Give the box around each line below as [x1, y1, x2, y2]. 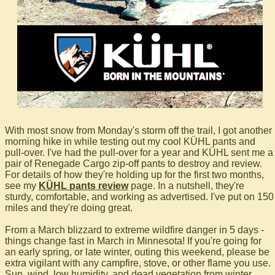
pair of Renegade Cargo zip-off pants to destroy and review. [5, 158, 262, 169]
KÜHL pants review [39, 180, 128, 192]
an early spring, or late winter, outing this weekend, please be [5, 247, 269, 258]
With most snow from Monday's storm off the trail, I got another [5, 125, 272, 136]
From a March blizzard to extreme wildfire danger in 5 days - [5, 225, 264, 236]
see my [5, 180, 39, 192]
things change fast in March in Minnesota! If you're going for [5, 236, 261, 247]
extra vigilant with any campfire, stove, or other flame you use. [5, 258, 271, 269]
